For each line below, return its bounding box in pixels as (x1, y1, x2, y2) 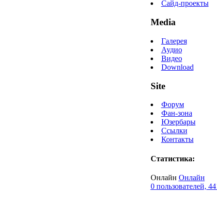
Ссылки (161, 126, 187, 135)
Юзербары (161, 118, 196, 126)
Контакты (161, 135, 194, 144)
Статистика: (150, 154, 195, 163)
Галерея (161, 36, 187, 45)
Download (161, 62, 194, 71)
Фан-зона (161, 109, 192, 118)
